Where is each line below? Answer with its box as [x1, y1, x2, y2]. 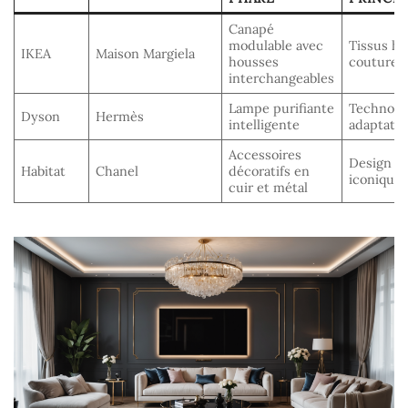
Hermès [96, 107, 145, 125]
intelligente [229, 116, 301, 133]
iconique [349, 170, 403, 188]
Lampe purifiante [229, 99, 335, 117]
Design [349, 154, 393, 171]
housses [229, 53, 280, 70]
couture [349, 53, 399, 70]
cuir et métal [229, 178, 309, 196]
